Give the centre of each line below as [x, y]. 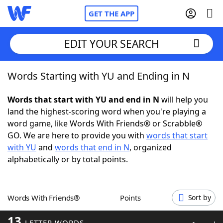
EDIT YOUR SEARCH [111, 44]
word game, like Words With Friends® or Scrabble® [105, 123]
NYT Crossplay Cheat [66, 129]
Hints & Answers [135, 184]
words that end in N [92, 147]
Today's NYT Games [65, 184]
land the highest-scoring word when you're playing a [107, 111]
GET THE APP [111, 13]
